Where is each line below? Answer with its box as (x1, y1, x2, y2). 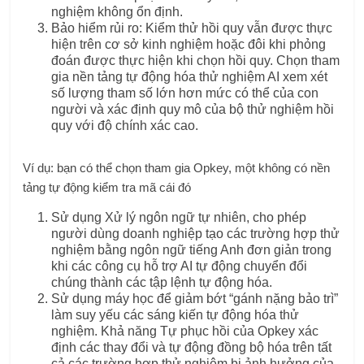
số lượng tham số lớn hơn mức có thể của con (51, 85, 319, 100)
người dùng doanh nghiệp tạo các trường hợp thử (51, 226, 340, 240)
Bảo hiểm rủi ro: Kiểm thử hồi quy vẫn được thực (51, 20, 333, 35)
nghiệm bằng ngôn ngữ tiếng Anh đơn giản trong (51, 242, 332, 257)
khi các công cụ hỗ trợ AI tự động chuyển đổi (51, 258, 308, 273)
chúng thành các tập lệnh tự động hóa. (51, 275, 273, 289)
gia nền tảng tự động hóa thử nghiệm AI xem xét (51, 69, 328, 84)
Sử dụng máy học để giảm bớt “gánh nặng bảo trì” (51, 291, 339, 305)
